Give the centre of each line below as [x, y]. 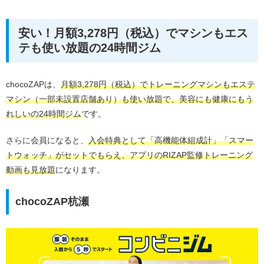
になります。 [80, 169]
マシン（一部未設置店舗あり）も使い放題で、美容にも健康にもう [130, 99]
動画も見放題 [31, 169]
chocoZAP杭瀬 [52, 202]
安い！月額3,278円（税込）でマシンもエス [133, 33]
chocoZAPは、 [33, 85]
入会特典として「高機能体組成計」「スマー [171, 140]
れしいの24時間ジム [44, 114]
